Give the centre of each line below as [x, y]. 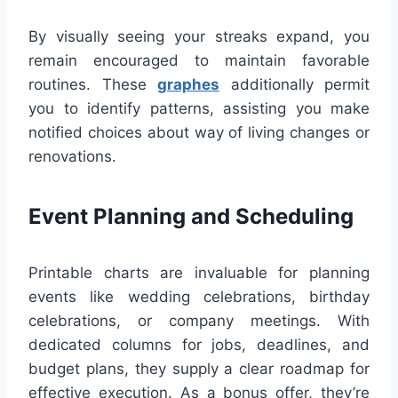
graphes [188, 85]
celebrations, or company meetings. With [199, 321]
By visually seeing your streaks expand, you [199, 37]
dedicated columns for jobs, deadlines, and [199, 345]
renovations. [72, 157]
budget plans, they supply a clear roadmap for [199, 369]
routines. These [93, 85]
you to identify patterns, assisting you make [199, 109]
